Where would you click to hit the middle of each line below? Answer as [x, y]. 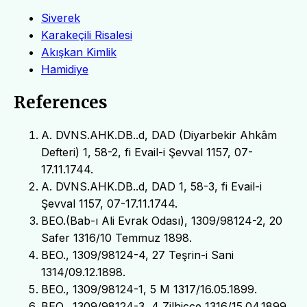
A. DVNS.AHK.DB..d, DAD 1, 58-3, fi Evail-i [151, 186]
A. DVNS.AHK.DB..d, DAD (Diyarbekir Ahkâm [159, 135]
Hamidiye [65, 69]
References [61, 102]
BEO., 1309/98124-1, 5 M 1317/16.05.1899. [149, 289]
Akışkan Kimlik [79, 52]
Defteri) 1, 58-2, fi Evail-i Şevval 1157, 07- [147, 152]
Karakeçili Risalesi [87, 35]
